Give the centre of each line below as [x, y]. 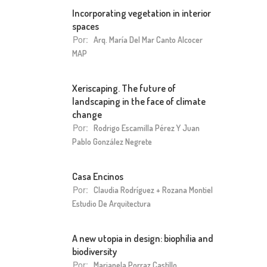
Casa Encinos [98, 176]
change [87, 114]
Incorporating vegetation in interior [142, 13]
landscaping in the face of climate [139, 101]
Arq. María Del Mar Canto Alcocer [148, 40]
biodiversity [94, 251]
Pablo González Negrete [112, 142]
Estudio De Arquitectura [111, 204]
